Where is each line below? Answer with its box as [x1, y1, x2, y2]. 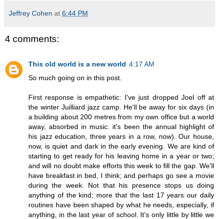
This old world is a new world [28, 60, 126, 68]
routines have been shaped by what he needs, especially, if [28, 201, 214, 209]
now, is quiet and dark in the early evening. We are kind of [28, 142, 214, 151]
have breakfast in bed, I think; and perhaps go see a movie [28, 172, 214, 180]
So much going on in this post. [28, 74, 122, 82]
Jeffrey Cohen [9, 9, 52, 17]
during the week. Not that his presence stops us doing [28, 181, 214, 190]
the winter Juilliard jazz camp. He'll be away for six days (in [28, 103, 214, 111]
